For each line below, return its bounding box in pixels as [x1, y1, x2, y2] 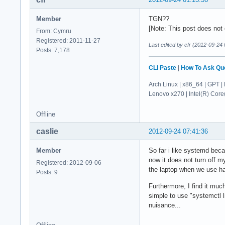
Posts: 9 [36, 168, 58, 176]
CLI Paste [149, 64, 176, 71]
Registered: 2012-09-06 [36, 159, 101, 166]
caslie [36, 127, 58, 136]
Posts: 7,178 [36, 46, 70, 54]
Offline [36, 110, 55, 118]
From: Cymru [36, 27, 71, 35]
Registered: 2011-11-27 [36, 37, 100, 44]
